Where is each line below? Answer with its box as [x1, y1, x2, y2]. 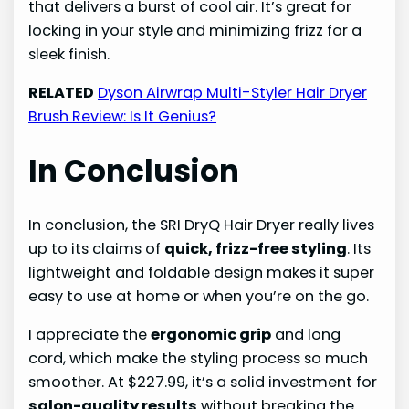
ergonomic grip [151, 324, 272, 346]
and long [271, 324, 341, 346]
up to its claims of [28, 238, 165, 260]
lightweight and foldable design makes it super [28, 262, 375, 284]
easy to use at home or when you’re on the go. [28, 286, 370, 308]
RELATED [28, 81, 95, 103]
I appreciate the [28, 324, 152, 346]
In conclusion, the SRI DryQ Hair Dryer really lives [28, 215, 375, 236]
